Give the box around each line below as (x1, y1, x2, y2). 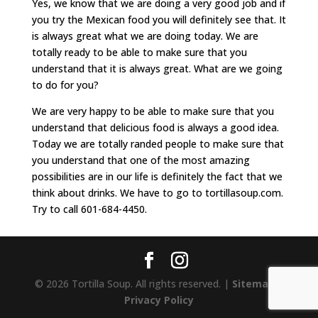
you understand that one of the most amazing (31, 153, 250, 167)
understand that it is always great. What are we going (31, 61, 283, 75)
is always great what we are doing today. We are (31, 28, 258, 43)
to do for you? (31, 77, 99, 92)
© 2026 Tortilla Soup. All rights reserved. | (34, 276, 232, 290)
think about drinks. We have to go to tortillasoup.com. (31, 185, 283, 199)
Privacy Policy (124, 292, 194, 307)
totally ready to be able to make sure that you (31, 45, 247, 59)
